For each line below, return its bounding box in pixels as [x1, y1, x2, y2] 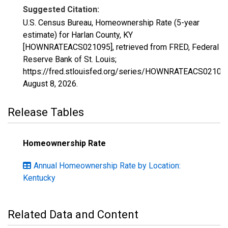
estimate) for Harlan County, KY [23, 30, 133, 40]
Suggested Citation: [23, 5, 99, 14]
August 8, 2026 [23, 79, 76, 89]
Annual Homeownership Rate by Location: [34, 161, 181, 170]
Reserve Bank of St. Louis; [23, 54, 117, 64]
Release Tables [8, 106, 84, 119]
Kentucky [23, 173, 55, 183]
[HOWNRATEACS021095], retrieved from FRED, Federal [23, 42, 219, 52]
